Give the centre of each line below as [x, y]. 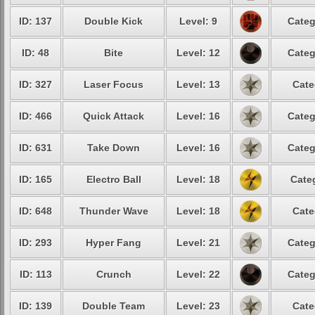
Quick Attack [114, 116]
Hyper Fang [114, 243]
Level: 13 [198, 84]
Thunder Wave [114, 211]
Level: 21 [198, 243]
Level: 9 [198, 21]
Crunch [114, 274]
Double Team [114, 306]
